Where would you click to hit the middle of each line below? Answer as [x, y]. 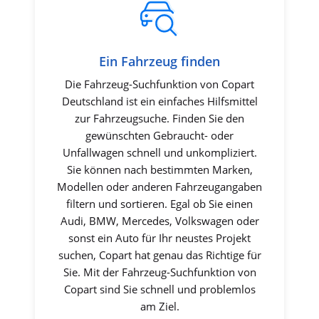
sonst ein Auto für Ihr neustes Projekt [159, 238]
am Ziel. [159, 307]
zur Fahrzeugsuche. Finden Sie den [159, 119]
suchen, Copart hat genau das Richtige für [159, 255]
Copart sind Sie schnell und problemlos [159, 289]
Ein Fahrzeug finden [159, 62]
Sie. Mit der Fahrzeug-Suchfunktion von [159, 272]
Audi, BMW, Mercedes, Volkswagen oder [159, 221]
